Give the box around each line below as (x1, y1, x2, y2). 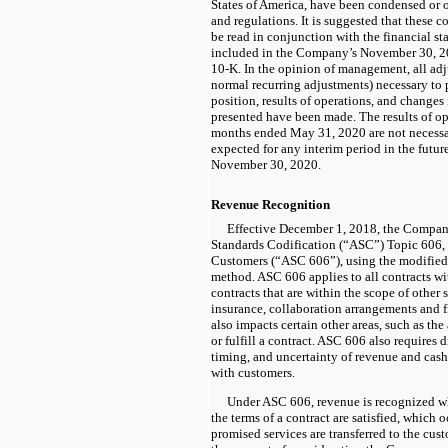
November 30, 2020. (211, 156, 321, 172)
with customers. (211, 364, 295, 380)
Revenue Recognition (211, 196, 330, 212)
